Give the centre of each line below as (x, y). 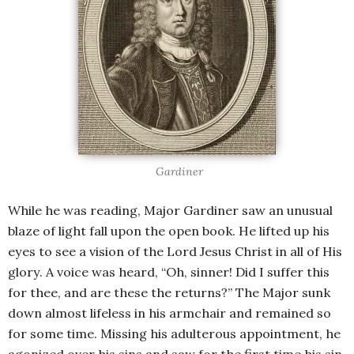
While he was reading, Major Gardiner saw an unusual (170, 211)
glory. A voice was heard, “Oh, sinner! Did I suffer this (169, 272)
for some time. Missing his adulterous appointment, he (174, 334)
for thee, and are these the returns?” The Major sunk (169, 293)
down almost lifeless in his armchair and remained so (169, 313)
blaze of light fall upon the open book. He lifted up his (169, 231)
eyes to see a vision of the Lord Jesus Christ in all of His (175, 252)
